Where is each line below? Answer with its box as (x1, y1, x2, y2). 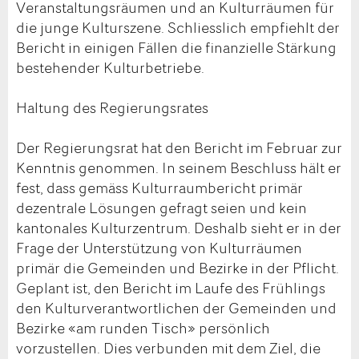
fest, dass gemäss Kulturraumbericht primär (16, 176, 303, 198)
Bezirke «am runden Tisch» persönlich (16, 317, 270, 338)
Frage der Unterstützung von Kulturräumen (16, 236, 302, 258)
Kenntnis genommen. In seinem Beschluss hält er (16, 156, 341, 178)
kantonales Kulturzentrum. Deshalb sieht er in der (16, 216, 341, 238)
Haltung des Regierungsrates (16, 96, 208, 118)
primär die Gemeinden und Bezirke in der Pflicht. (16, 256, 339, 278)
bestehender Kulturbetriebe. (16, 56, 204, 78)
